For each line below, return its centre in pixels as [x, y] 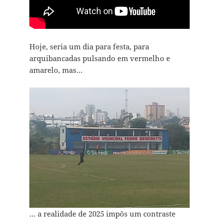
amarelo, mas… [56, 70]
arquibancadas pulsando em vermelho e [99, 58]
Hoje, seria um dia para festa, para [89, 47]
